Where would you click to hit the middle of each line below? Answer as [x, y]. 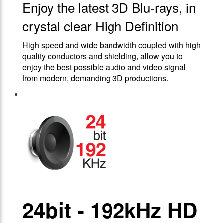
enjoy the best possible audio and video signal [104, 67]
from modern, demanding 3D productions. [95, 78]
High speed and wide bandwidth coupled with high [111, 45]
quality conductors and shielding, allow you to [103, 56]
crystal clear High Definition [100, 26]
